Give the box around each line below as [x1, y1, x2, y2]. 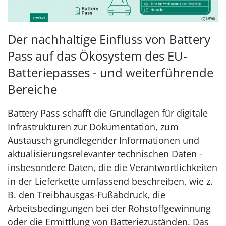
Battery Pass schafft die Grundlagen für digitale [8, 107, 208, 119]
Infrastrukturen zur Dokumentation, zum [8, 121, 179, 133]
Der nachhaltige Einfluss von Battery [8, 31, 210, 47]
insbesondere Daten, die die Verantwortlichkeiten [8, 161, 217, 174]
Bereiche [8, 81, 60, 97]
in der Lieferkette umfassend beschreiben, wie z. [8, 175, 213, 187]
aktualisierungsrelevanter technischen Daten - [8, 148, 202, 160]
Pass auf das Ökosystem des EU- [8, 47, 187, 64]
